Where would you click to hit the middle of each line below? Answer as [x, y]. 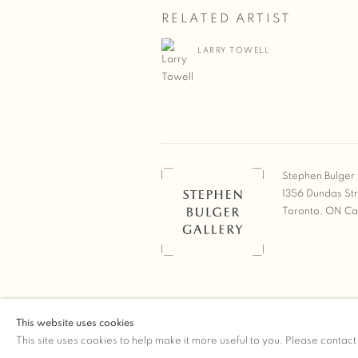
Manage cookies [201, 325]
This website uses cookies [75, 323]
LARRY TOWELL [233, 50]
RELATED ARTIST [227, 18]
